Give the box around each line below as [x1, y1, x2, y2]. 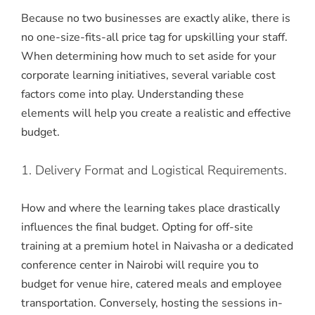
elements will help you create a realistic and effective [21, 105, 291, 122]
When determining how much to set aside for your [21, 49, 276, 65]
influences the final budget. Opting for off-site [21, 219, 253, 235]
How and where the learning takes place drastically [21, 200, 280, 216]
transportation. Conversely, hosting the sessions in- [21, 295, 283, 311]
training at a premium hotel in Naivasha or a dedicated [21, 238, 293, 254]
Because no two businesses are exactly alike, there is [21, 11, 290, 27]
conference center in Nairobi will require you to [21, 257, 259, 273]
